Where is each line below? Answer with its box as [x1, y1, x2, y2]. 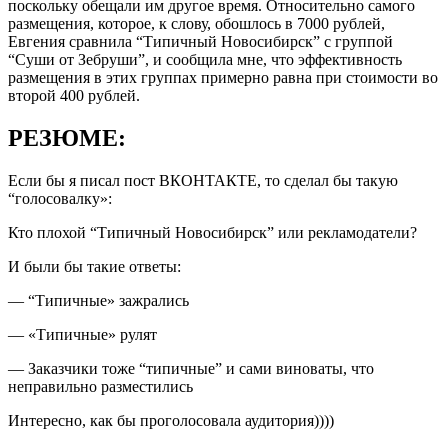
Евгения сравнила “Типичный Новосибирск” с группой [8, 32, 393, 50]
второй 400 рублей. [8, 86, 140, 104]
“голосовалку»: [8, 189, 112, 207]
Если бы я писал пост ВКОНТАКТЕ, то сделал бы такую [8, 171, 398, 189]
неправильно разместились [8, 377, 193, 395]
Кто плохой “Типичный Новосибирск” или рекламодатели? [8, 223, 417, 241]
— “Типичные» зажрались [8, 291, 189, 309]
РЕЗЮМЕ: [8, 124, 126, 151]
